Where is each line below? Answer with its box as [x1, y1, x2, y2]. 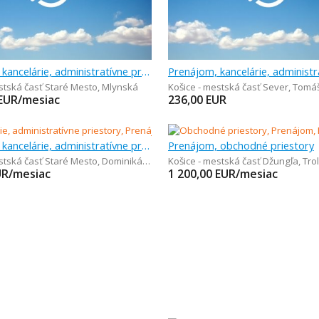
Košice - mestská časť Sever [167, 80, 288, 93]
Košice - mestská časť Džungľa [167, 154, 298, 167]
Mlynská [102, 80, 138, 93]
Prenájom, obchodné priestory [167, 137, 314, 152]
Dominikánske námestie [102, 154, 142, 167]
